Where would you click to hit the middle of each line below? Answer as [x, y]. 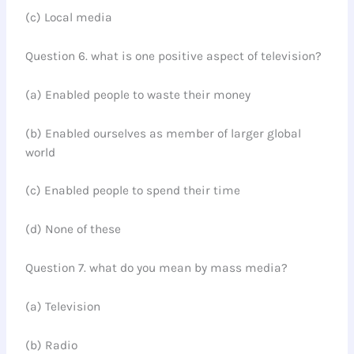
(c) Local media [69, 18]
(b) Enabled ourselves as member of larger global [164, 133]
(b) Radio [52, 345]
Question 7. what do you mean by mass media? [157, 267]
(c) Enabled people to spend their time [133, 191]
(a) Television [63, 306]
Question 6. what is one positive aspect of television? [174, 56]
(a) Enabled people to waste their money [138, 94]
